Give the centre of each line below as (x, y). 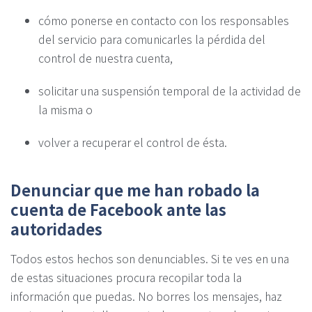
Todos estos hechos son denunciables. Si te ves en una (150, 258)
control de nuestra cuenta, (106, 57)
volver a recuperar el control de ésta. (133, 142)
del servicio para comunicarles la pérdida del (152, 39)
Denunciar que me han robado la (135, 189)
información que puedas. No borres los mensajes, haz (146, 296)
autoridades (56, 228)
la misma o (65, 109)
